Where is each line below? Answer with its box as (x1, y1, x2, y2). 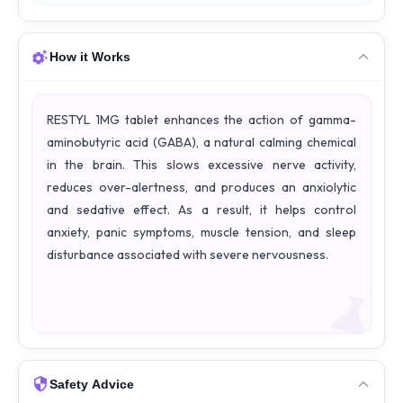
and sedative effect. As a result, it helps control (47, 201, 356, 219)
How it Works (49, 49, 130, 65)
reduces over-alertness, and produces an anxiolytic (47, 179, 356, 196)
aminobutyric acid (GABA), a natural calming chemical (47, 134, 356, 151)
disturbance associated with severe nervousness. (47, 246, 328, 264)
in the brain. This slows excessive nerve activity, (47, 157, 356, 174)
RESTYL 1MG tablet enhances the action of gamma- (47, 112, 356, 129)
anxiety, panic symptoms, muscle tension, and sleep (47, 224, 356, 241)
